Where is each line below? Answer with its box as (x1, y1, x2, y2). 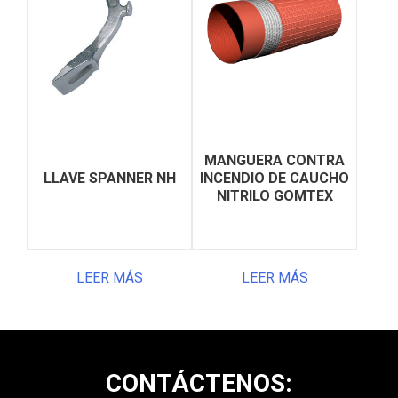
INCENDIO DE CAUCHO (200, 170, 350, 187)
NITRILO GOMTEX (216, 187, 333, 204)
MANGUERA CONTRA (204, 152, 346, 169)
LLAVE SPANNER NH (43, 170, 176, 187)
